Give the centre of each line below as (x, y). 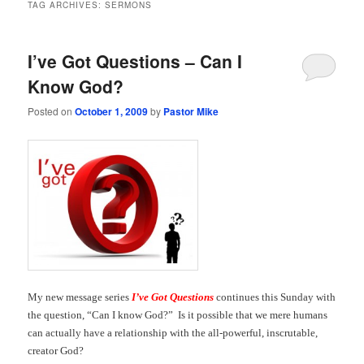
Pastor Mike (191, 111)
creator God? (56, 351)
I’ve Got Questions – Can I (135, 61)
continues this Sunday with (275, 297)
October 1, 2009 (112, 111)
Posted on (52, 110)
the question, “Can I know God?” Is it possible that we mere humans (178, 315)
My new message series (80, 297)
